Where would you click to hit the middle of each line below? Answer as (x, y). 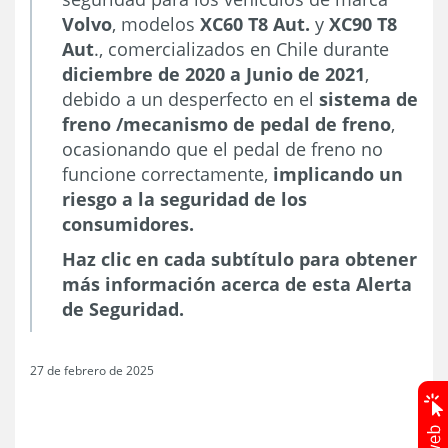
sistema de (366, 98)
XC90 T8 (363, 23)
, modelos (156, 23)
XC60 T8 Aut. (257, 23)
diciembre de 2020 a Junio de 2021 (213, 73)
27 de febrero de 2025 (92, 369)
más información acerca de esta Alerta (237, 283)
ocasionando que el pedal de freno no (222, 148)
